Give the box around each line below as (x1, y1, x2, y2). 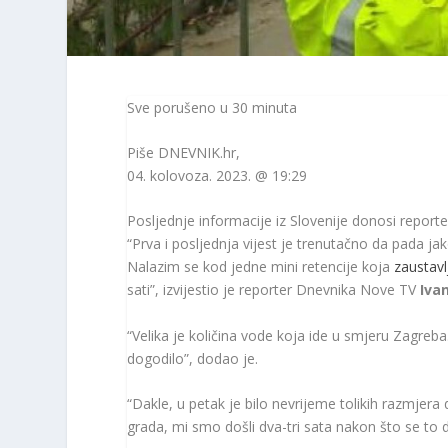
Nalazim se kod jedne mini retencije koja (127, 257, 395, 277)
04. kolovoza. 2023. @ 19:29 (127, 165, 308, 185)
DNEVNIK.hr (158, 142, 237, 162)
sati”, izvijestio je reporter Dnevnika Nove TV (127, 280, 421, 300)
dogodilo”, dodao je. (127, 348, 263, 368)
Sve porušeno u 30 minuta (127, 97, 298, 117)
